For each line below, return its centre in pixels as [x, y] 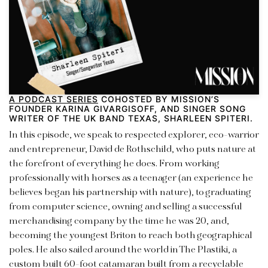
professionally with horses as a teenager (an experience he [131, 178]
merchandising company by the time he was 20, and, [119, 221]
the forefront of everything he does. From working [114, 164]
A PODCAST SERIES [54, 99]
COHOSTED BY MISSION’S [159, 99]
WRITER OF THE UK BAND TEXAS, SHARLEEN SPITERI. [131, 118]
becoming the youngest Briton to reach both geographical [131, 235]
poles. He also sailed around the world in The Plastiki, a [123, 250]
